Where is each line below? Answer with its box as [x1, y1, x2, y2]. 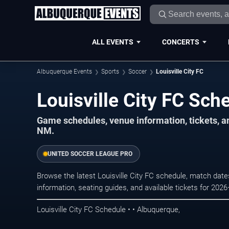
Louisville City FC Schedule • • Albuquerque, [37, 204, 180, 214]
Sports [101, 68, 119, 75]
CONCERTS [162, 37, 199, 46]
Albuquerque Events [37, 68, 92, 75]
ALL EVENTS [91, 37, 133, 46]
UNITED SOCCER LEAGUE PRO [48, 150, 132, 158]
